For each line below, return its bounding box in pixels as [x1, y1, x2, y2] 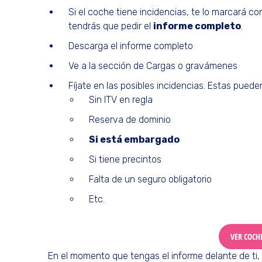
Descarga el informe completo [68, 40, 193, 51]
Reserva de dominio [89, 113, 171, 125]
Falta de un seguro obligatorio [89, 173, 212, 185]
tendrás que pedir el [68, 20, 153, 32]
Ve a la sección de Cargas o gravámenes [68, 60, 237, 71]
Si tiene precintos [89, 153, 161, 165]
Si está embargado [89, 133, 180, 145]
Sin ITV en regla [89, 94, 153, 105]
